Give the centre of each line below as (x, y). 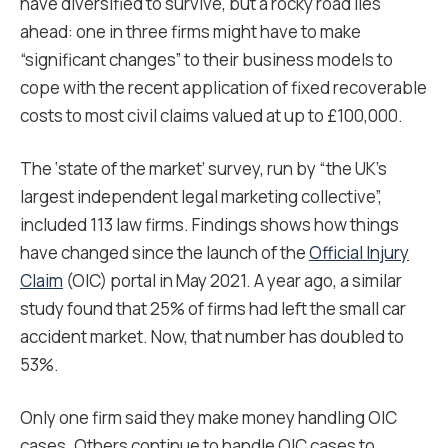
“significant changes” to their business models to (206, 59)
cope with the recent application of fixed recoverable (223, 87)
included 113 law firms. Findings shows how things (209, 224)
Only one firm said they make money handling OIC (208, 417)
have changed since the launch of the (164, 252)
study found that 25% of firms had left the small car (213, 308)
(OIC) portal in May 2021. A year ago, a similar (232, 280)
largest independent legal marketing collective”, (201, 196)
